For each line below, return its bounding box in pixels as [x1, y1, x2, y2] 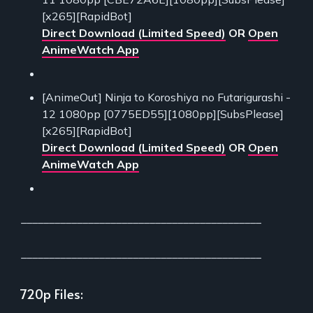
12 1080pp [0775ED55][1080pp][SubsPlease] [42, 107, 284, 122]
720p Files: [20, 284, 83, 303]
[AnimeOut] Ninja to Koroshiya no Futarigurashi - [42, 90, 291, 105]
